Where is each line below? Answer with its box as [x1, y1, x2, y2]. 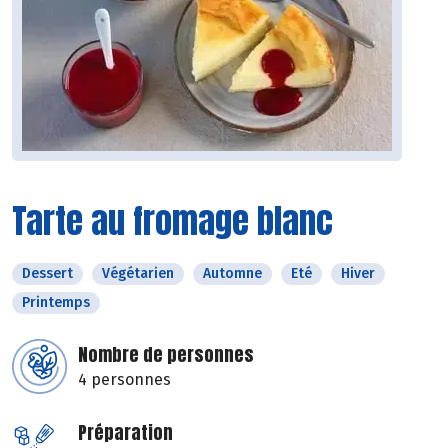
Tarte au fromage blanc [12, 195, 333, 247]
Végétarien [102, 265, 174, 283]
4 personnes [78, 370, 171, 390]
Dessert [22, 265, 73, 283]
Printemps [22, 294, 90, 312]
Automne [203, 265, 262, 283]
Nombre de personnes [78, 341, 254, 369]
